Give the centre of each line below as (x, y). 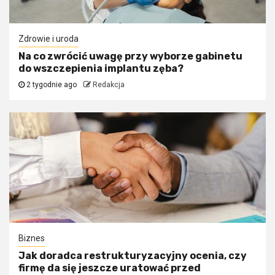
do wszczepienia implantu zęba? (101, 68)
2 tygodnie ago (52, 84)
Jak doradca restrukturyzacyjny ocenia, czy (133, 255)
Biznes (32, 238)
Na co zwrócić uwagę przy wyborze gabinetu (130, 56)
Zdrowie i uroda (48, 38)
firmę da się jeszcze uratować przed (110, 268)
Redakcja (109, 84)
